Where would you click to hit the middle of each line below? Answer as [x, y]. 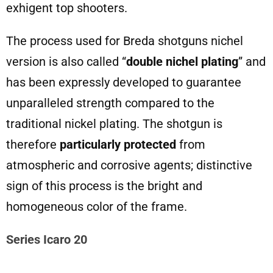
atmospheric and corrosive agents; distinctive [129, 165]
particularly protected [118, 145]
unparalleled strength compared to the [110, 103]
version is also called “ [66, 62]
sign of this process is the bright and [104, 186]
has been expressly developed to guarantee [123, 83]
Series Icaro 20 [46, 240]
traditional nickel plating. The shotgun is [114, 124]
